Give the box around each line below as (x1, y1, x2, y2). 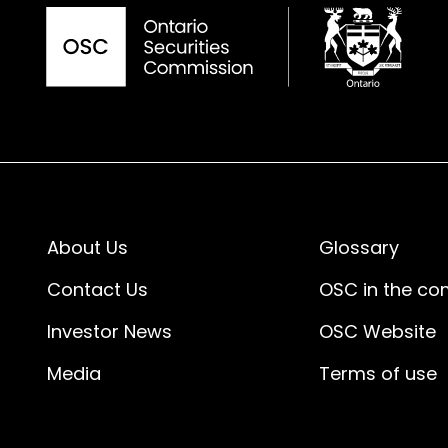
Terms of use (319, 360, 438, 390)
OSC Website (319, 318, 437, 348)
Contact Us (47, 276, 148, 306)
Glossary (319, 234, 400, 264)
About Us (47, 234, 128, 264)
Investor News (47, 318, 172, 348)
